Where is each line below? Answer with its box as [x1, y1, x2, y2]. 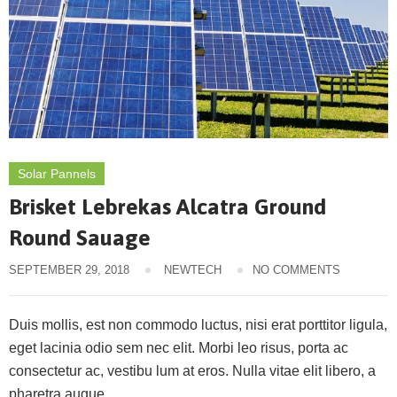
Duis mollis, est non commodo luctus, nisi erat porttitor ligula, [9, 316, 387, 332]
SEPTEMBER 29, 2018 [9, 262, 129, 276]
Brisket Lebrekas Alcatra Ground [9, 193, 326, 219]
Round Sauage [9, 224, 151, 250]
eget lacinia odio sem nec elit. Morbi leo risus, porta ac [9, 339, 348, 355]
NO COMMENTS [253, 262, 340, 276]
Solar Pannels [18, 166, 96, 181]
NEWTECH [164, 262, 222, 276]
